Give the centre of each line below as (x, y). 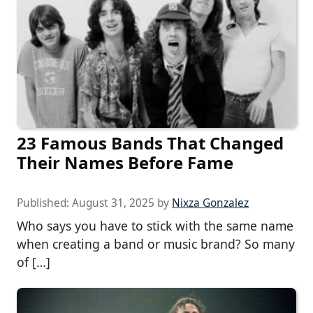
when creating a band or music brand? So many (156, 244)
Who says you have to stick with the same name (155, 226)
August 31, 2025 (113, 203)
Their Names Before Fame (125, 163)
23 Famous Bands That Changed (150, 143)
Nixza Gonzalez (210, 203)
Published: (44, 203)
